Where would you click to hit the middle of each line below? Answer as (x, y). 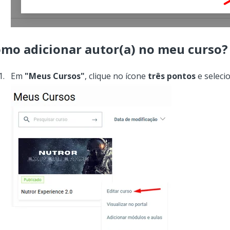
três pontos (171, 76)
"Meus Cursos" (54, 76)
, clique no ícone (116, 76)
